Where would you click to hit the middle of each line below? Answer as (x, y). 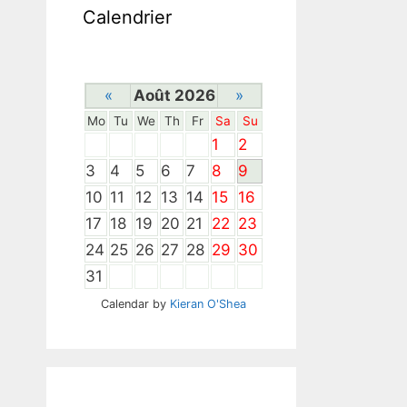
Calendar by (135, 304)
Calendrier (127, 17)
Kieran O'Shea (208, 304)
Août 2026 (174, 95)
